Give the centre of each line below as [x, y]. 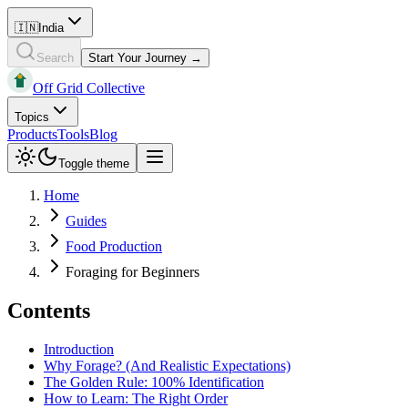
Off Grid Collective [89, 88]
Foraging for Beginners [133, 272]
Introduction [79, 349]
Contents [49, 310]
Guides [86, 221]
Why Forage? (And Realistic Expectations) [167, 365]
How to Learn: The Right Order [136, 398]
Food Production [114, 246]
